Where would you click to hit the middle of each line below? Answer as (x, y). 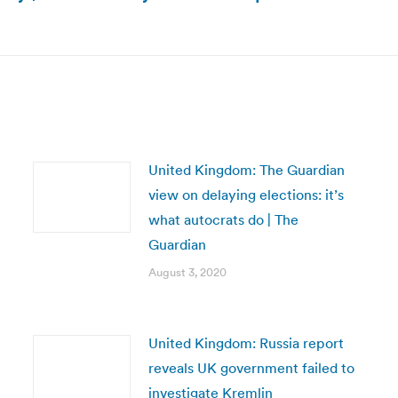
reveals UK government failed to (251, 368)
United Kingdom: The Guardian (246, 170)
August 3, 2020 (187, 272)
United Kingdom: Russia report (246, 343)
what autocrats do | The (223, 219)
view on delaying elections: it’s (246, 195)
